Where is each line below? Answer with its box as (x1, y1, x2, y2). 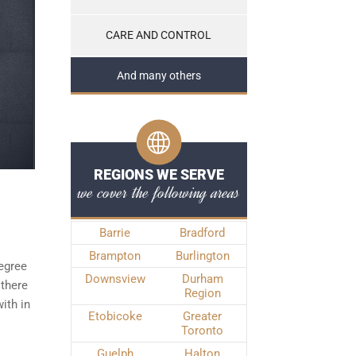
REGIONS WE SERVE (93, 166, 224, 183)
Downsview (84, 272, 145, 286)
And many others (116, 69, 201, 83)
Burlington (175, 249, 230, 263)
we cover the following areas (77, 180, 240, 204)
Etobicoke (87, 309, 142, 323)
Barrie (99, 226, 130, 240)
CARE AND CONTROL (106, 29, 211, 42)
